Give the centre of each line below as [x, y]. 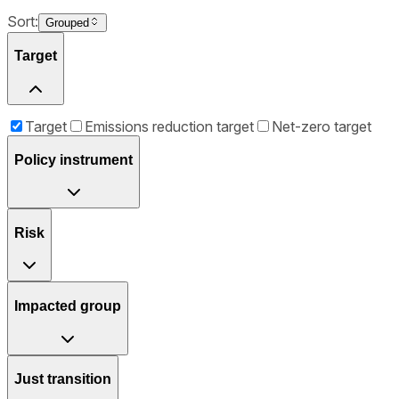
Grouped [67, 22]
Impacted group [68, 305]
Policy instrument [73, 159]
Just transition [63, 379]
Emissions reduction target [169, 126]
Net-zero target [322, 126]
